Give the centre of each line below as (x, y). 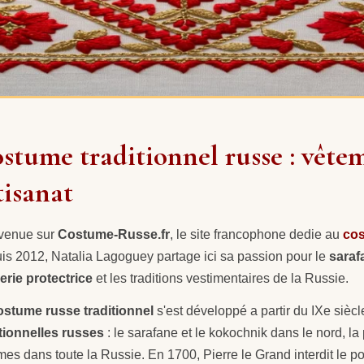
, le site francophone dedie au (256, 234)
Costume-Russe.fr (114, 234)
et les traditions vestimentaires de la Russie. (221, 278)
